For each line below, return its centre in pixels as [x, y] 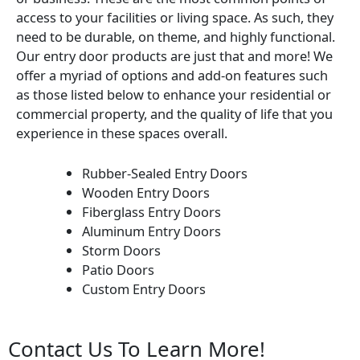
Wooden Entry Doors [146, 192]
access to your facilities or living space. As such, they [175, 17]
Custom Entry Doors [144, 288]
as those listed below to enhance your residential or [174, 94]
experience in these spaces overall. [123, 133]
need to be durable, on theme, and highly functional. [176, 36]
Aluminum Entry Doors [152, 231]
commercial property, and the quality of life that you [174, 113]
